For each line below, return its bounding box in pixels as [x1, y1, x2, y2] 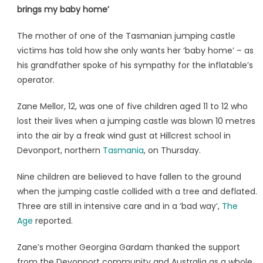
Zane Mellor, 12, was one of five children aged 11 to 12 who [16, 100, 248, 113]
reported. [32, 215, 73, 227]
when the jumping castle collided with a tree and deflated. [16, 186, 257, 198]
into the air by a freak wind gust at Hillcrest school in [16, 130, 231, 142]
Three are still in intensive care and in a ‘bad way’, [16, 200, 222, 213]
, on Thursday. [143, 144, 201, 157]
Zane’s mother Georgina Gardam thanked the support [16, 241, 240, 254]
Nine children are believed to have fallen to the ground [16, 171, 241, 183]
